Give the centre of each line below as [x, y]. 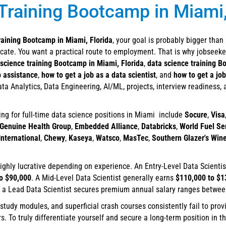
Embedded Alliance [106, 127]
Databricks [159, 127]
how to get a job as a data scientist [99, 75]
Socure [196, 115]
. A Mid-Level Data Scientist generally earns [103, 178]
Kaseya [80, 138]
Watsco [108, 138]
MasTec [136, 138]
